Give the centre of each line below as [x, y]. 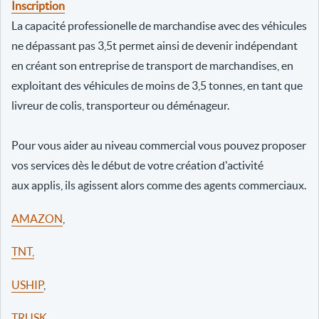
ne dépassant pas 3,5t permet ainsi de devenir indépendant [155, 46]
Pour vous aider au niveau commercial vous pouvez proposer [159, 146]
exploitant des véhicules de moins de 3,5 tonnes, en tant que [157, 86]
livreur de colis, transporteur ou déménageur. [120, 106]
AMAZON [37, 218]
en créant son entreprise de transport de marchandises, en [152, 66]
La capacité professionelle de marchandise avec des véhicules [159, 26]
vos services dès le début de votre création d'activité [137, 166]
